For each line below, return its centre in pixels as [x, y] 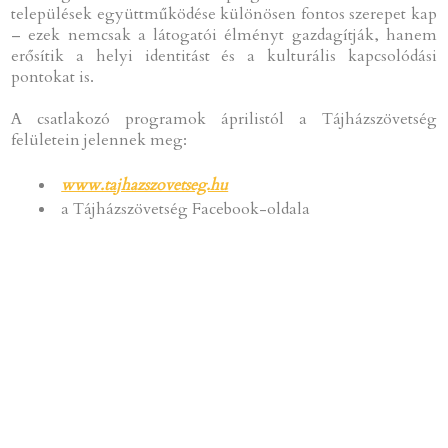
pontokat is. [53, 76]
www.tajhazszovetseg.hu [145, 184]
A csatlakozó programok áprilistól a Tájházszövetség [224, 118]
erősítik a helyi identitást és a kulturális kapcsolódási [224, 55]
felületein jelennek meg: [99, 139]
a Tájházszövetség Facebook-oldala [186, 208]
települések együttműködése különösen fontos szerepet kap [224, 13]
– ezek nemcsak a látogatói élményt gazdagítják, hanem [224, 34]
